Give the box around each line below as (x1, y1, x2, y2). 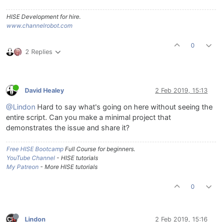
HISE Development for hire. (6, 12, 81, 20)
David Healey (25, 87, 64, 95)
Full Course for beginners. (63, 145, 135, 153)
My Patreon (6, 163, 39, 170)
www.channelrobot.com (6, 21, 72, 29)
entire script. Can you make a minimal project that (6, 112, 171, 122)
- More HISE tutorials (39, 163, 98, 170)
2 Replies (25, 48, 53, 55)
